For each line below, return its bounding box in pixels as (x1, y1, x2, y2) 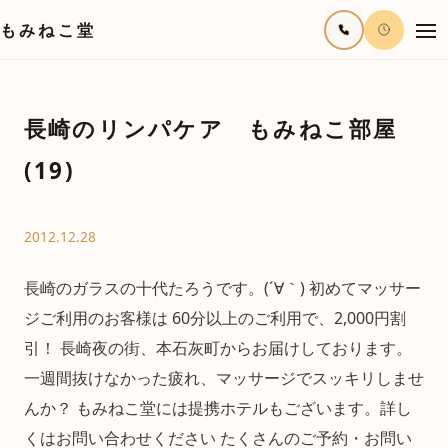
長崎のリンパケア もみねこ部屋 (24, 113, 398, 144)
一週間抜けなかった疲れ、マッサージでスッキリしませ (24, 367, 424, 389)
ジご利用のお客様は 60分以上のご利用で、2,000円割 (24, 307, 406, 329)
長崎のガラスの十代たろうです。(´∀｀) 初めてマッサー (24, 277, 421, 299)
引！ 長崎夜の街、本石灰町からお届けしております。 (24, 337, 412, 359)
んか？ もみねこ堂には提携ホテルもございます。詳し (24, 397, 412, 419)
